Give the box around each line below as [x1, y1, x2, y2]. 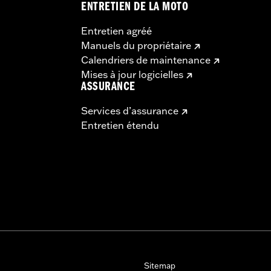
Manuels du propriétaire [81, 39, 191, 51]
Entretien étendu [81, 119, 159, 131]
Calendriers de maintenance [81, 53, 211, 66]
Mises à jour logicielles [81, 68, 183, 80]
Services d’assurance [81, 104, 178, 117]
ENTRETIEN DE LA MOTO [81, 1, 189, 15]
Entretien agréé [81, 24, 152, 37]
